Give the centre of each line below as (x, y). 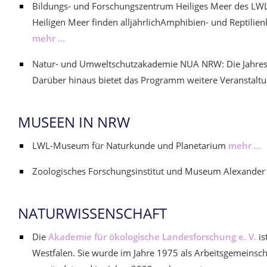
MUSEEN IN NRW (74, 122)
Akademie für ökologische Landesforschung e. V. (152, 237)
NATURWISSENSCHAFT (92, 213)
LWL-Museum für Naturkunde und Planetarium (130, 145)
